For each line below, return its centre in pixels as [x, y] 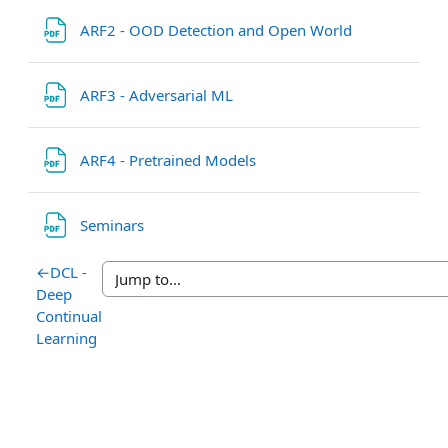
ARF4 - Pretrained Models [170, 160]
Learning [66, 337]
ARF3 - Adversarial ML [158, 95]
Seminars [114, 225]
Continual [68, 315]
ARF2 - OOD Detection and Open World [218, 30]
